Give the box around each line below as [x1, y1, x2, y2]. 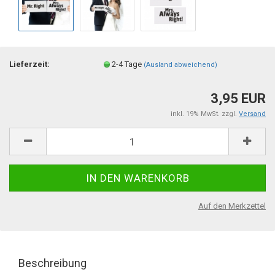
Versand [239, 110, 266, 118]
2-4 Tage [112, 59, 144, 69]
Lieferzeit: [9, 59, 50, 69]
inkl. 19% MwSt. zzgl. [171, 110, 239, 118]
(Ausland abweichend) [144, 60, 218, 69]
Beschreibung [18, 257, 87, 269]
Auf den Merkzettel [198, 201, 266, 211]
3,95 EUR [211, 91, 266, 106]
